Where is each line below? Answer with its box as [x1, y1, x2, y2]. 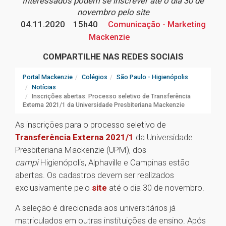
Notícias [32, 83, 56, 91]
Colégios [82, 73, 107, 81]
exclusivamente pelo [15, 183, 92, 193]
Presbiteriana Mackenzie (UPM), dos [15, 145, 146, 155]
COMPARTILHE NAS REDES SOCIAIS [42, 51, 184, 62]
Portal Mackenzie [23, 73, 73, 81]
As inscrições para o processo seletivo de [15, 120, 166, 130]
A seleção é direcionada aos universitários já [15, 203, 176, 213]
